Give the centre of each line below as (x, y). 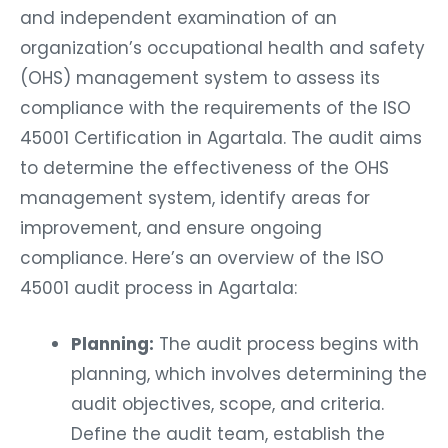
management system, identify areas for (195, 193)
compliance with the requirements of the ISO (215, 103)
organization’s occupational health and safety (222, 43)
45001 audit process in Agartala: (158, 283)
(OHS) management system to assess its (200, 73)
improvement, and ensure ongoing (171, 223)
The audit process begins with (286, 339)
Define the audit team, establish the (228, 429)
